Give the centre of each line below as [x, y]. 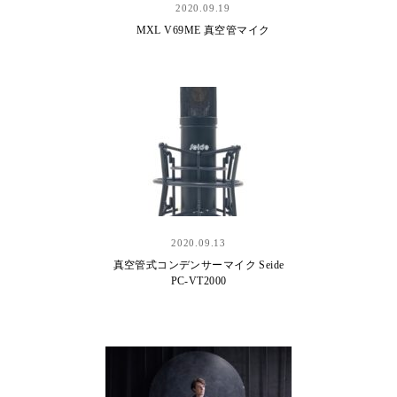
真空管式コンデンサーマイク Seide [198, 265]
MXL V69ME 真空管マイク [203, 30]
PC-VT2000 [198, 281]
